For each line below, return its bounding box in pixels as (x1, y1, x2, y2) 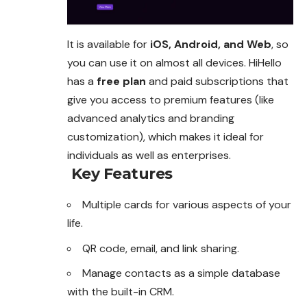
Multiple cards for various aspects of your (82, 197, 291, 212)
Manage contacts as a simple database (82, 266, 280, 281)
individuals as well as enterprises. (67, 148, 231, 163)
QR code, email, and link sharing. (82, 241, 239, 256)
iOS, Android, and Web (150, 37, 271, 52)
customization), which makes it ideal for (67, 130, 264, 145)
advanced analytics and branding (67, 111, 234, 126)
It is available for (67, 37, 150, 52)
